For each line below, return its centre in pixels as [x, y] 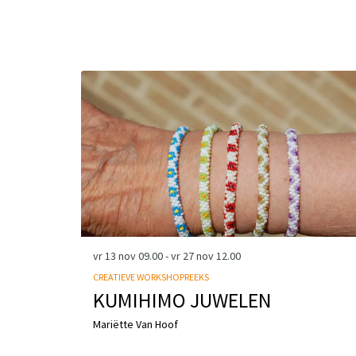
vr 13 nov [116, 255]
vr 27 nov [193, 255]
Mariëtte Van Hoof [135, 324]
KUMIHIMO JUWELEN [182, 300]
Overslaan [108, 63]
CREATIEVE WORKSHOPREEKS [151, 277]
